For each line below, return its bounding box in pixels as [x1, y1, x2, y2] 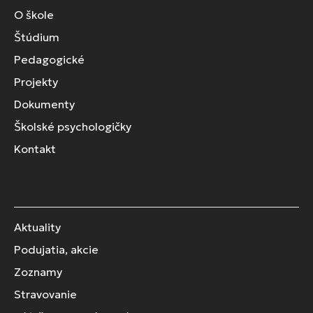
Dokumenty [14, 97, 75, 112]
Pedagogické [14, 52, 85, 67]
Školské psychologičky [14, 119, 131, 134]
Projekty [14, 75, 58, 89]
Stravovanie [14, 287, 77, 302]
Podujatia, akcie [14, 242, 99, 257]
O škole [14, 8, 54, 22]
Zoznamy [14, 265, 62, 279]
